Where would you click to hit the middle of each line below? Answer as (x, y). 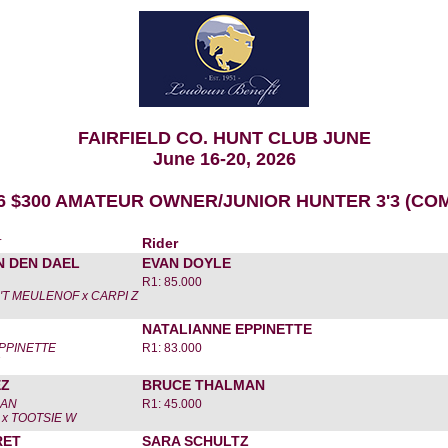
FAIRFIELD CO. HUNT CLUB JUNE (224, 138)
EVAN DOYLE (186, 263)
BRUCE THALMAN (203, 385)
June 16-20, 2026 (224, 159)
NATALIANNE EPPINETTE (227, 329)
